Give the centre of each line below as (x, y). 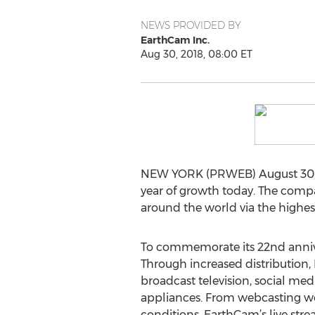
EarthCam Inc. (175, 40)
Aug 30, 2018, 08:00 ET (196, 54)
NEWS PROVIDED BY (191, 25)
